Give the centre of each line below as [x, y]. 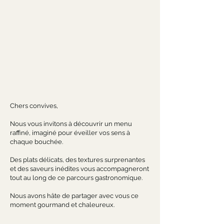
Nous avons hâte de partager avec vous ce [74, 196]
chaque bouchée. [36, 142]
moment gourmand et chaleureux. [62, 205]
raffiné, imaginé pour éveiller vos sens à [70, 133]
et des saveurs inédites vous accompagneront [79, 169]
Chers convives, [35, 106]
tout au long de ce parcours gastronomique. [76, 178]
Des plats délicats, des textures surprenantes [77, 160]
